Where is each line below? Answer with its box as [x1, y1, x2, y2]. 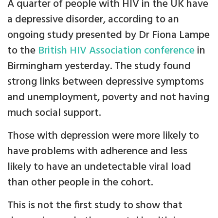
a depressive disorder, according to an [7, 11, 179, 28]
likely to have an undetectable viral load [7, 159, 191, 176]
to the [7, 42, 38, 59]
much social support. [7, 105, 101, 122]
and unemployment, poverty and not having [7, 89, 209, 106]
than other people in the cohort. [7, 174, 153, 191]
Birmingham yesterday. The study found [7, 58, 191, 75]
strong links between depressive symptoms [7, 73, 204, 91]
